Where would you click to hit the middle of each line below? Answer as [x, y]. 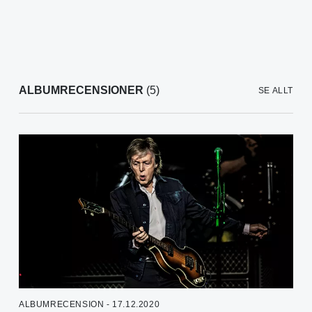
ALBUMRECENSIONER [81, 91]
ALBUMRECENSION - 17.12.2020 [89, 305]
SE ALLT [275, 91]
